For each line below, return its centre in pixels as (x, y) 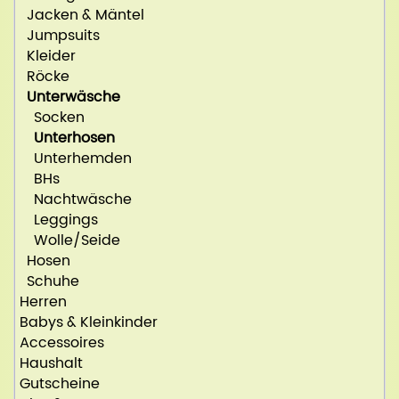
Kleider (48, 56)
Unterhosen (74, 138)
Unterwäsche (73, 97)
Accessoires (62, 342)
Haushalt (51, 363)
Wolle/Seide (70, 240)
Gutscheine (60, 383)
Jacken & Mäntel (82, 15)
